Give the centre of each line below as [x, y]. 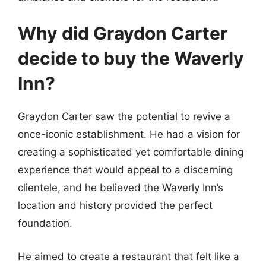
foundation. [45, 223]
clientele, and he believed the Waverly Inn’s [121, 188]
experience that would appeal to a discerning [125, 170]
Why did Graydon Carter [123, 33]
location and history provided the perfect [115, 205]
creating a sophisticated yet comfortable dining [131, 152]
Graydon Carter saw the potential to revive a [124, 116]
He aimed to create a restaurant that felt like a [129, 256]
